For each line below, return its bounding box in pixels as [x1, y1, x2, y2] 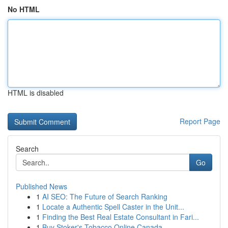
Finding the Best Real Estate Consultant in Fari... [42, 212, 199, 222]
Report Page [180, 116, 220, 126]
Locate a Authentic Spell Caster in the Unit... [42, 202, 184, 212]
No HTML [8, 4, 40, 14]
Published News [16, 181, 67, 191]
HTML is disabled [8, 88, 64, 98]
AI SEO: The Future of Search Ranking [42, 191, 167, 202]
